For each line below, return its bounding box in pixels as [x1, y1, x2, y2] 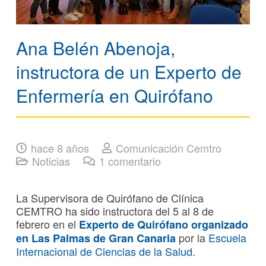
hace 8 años [31, 140, 90, 156]
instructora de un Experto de [16, 58, 242, 84]
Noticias [32, 153, 71, 169]
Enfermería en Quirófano [16, 82, 213, 108]
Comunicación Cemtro [115, 140, 221, 156]
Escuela [208, 229, 246, 245]
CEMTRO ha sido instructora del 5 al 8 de [16, 202, 214, 218]
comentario [107, 153, 161, 169]
